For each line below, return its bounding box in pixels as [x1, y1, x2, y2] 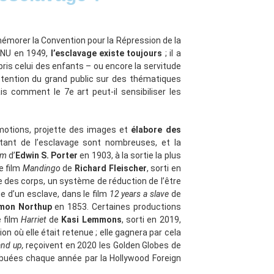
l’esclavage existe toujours [50, 48, 163, 58]
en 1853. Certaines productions [54, 202, 181, 212]
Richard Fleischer [74, 163, 147, 173]
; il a [162, 48, 181, 58]
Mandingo [22, 163, 61, 173]
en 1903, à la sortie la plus [78, 150, 181, 160]
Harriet [21, 215, 46, 224]
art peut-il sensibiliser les [73, 87, 181, 97]
